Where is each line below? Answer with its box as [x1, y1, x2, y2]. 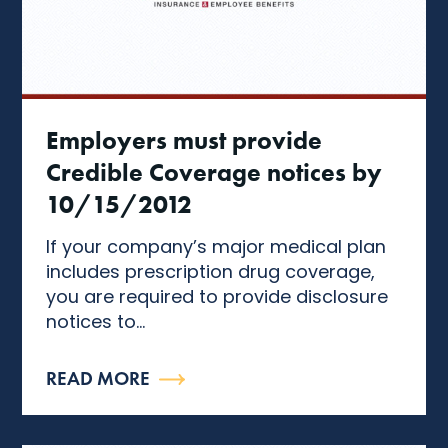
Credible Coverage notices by [46, 156, 383, 187]
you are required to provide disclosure [46, 283, 389, 309]
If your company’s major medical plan [46, 233, 387, 259]
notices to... [46, 308, 146, 334]
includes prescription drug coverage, [46, 258, 376, 284]
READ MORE [46, 367, 151, 391]
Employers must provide [46, 124, 323, 155]
